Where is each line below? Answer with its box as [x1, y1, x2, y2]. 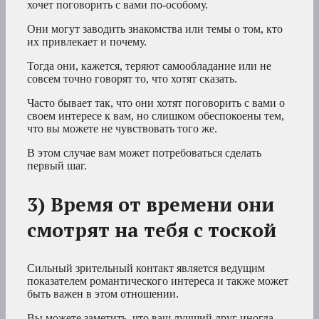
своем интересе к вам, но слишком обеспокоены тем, [27, 110, 284, 122]
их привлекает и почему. [27, 36, 147, 48]
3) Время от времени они [27, 192, 274, 218]
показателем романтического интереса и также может [27, 275, 288, 288]
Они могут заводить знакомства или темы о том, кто [27, 23, 283, 36]
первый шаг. [27, 159, 87, 172]
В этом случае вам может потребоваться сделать [27, 147, 261, 159]
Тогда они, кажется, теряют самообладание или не [27, 60, 271, 73]
